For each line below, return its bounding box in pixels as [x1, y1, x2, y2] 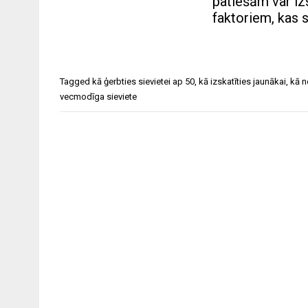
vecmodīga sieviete [60, 91, 137, 102]
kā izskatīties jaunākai [199, 76, 286, 87]
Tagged [60, 76, 92, 87]
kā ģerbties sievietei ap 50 [92, 76, 195, 87]
